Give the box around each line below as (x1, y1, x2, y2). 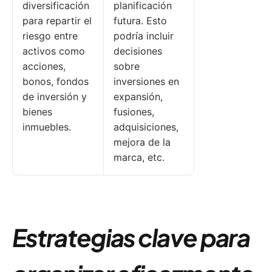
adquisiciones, (114, 121, 178, 133)
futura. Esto (114, 15, 167, 27)
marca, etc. (114, 151, 165, 163)
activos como (22, 45, 85, 57)
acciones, (22, 60, 66, 72)
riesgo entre (22, 30, 78, 42)
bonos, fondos (22, 75, 89, 87)
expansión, (114, 90, 163, 103)
